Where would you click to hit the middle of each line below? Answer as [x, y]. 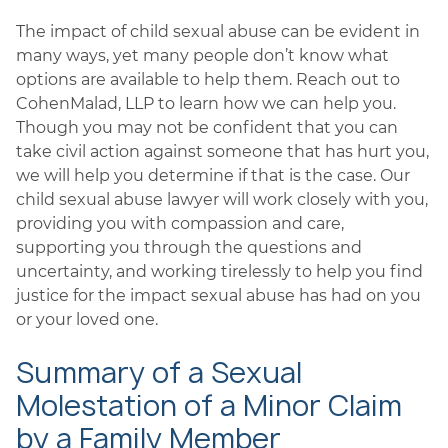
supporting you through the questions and [189, 247]
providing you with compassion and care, [180, 223]
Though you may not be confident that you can [207, 127]
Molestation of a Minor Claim [209, 405]
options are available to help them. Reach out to [208, 79]
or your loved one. [87, 319]
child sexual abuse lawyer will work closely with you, [222, 199]
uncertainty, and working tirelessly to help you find [219, 271]
